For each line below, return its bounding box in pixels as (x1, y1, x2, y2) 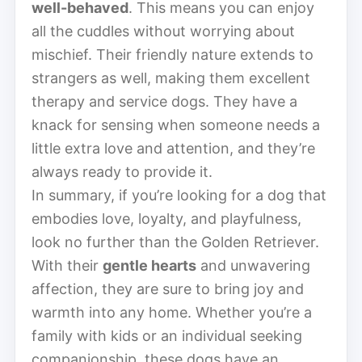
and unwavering (196, 256, 310, 274)
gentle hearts (103, 256, 196, 274)
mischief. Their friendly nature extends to (32, 45, 314, 63)
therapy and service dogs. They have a (32, 92, 297, 110)
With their (32, 256, 103, 274)
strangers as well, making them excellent (32, 69, 310, 86)
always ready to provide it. (32, 162, 213, 180)
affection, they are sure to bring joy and (32, 280, 304, 297)
